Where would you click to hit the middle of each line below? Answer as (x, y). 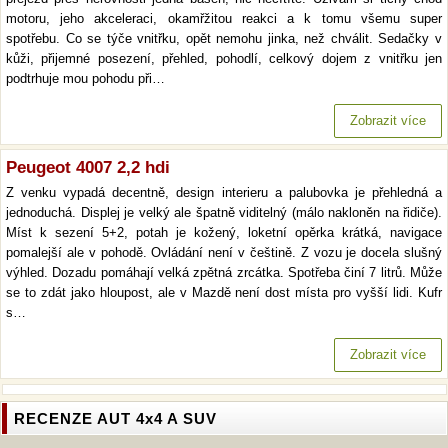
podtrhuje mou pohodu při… (85, 78)
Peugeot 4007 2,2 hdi (88, 167)
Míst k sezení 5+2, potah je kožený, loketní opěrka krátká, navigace (224, 232)
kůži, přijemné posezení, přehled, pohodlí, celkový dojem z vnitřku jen (224, 58)
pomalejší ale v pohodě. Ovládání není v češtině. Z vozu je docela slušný (224, 252)
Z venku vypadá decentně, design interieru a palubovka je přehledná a (224, 192)
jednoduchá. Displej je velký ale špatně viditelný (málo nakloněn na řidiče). (224, 212)
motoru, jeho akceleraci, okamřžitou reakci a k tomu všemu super (224, 18)
